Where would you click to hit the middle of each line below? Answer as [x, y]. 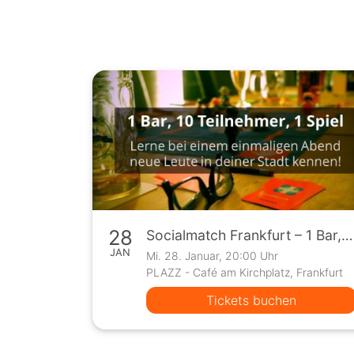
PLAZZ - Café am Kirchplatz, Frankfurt [245, 273]
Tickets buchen [252, 301]
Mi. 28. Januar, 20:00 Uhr [213, 256]
